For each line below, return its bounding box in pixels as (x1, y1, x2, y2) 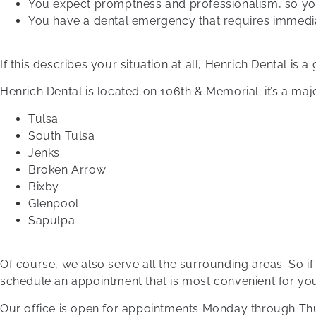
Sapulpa (28, 213, 75, 227)
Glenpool (28, 196, 79, 210)
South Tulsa (28, 128, 95, 142)
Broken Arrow (28, 162, 107, 176)
